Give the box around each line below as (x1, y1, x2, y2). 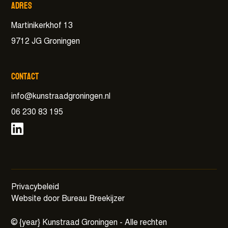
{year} (19, 218, 41, 227)
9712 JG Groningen (11, 37, 80, 46)
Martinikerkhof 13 (11, 21, 73, 30)
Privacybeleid (11, 183, 60, 192)
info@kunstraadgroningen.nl (11, 93, 111, 101)
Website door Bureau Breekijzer (11, 195, 125, 204)
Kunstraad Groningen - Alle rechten (40, 218, 167, 227)
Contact (11, 68, 39, 85)
